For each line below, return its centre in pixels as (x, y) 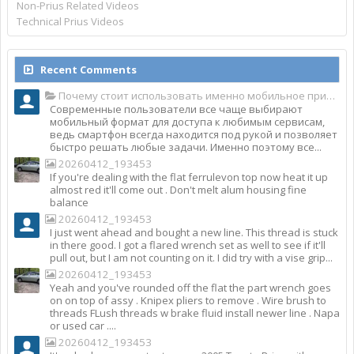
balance (69, 202)
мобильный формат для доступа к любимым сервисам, (187, 122)
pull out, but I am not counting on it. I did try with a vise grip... (191, 258)
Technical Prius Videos (71, 21)
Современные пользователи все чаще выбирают (176, 109)
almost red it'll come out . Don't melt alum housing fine (178, 190)
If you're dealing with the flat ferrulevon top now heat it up (189, 177)
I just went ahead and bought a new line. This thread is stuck (194, 232)
